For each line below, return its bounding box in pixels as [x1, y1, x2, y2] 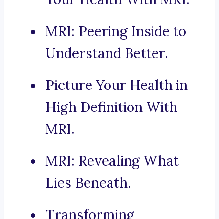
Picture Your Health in [45, 76, 188, 94]
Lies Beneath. [45, 174, 131, 192]
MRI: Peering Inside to [45, 22, 186, 41]
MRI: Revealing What [45, 152, 179, 170]
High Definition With [45, 98, 177, 116]
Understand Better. [45, 44, 168, 63]
